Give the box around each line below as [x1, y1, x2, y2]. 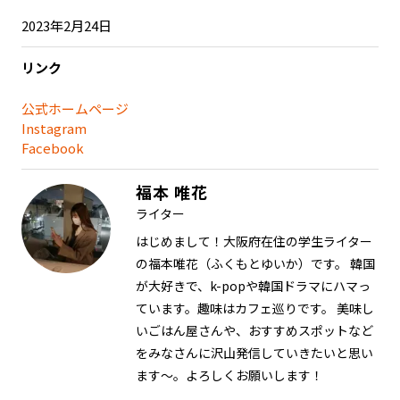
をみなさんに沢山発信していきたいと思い [136, 343, 373, 362]
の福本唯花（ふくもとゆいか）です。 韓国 [136, 254, 375, 272]
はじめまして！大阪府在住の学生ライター [136, 231, 372, 250]
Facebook [21, 137, 84, 157]
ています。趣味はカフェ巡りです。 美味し [136, 298, 374, 317]
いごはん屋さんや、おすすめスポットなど [136, 321, 373, 339]
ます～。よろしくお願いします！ [136, 365, 323, 384]
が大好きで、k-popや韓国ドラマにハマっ [136, 276, 371, 295]
